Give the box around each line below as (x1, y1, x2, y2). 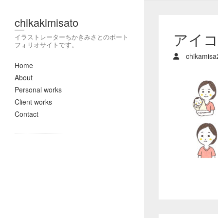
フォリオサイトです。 (15, 40, 78, 49)
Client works (15, 97, 52, 107)
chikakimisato (15, 15, 78, 30)
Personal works (15, 85, 62, 94)
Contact (15, 109, 38, 119)
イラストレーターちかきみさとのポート (15, 32, 128, 41)
